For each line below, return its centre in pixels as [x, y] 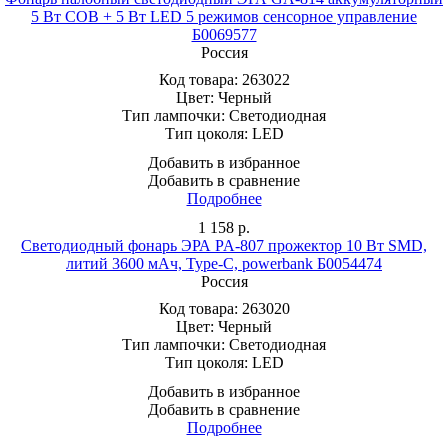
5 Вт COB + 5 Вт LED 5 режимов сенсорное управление [224, 16]
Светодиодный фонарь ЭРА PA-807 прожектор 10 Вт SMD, [224, 245]
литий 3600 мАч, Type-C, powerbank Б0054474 [224, 263]
